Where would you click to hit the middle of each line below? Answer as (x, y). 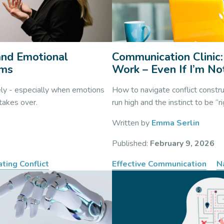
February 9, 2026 (182, 143)
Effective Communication (159, 164)
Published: (131, 143)
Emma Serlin (175, 123)
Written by (132, 123)
